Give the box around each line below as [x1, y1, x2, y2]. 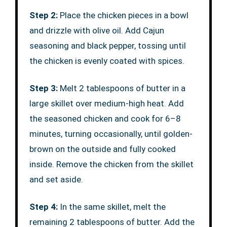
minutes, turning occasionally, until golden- [29, 129, 193, 139]
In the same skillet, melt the [59, 202, 166, 212]
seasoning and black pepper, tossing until [29, 41, 186, 51]
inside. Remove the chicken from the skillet [29, 159, 194, 170]
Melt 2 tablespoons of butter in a [59, 83, 185, 94]
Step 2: [29, 10, 60, 21]
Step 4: [29, 202, 60, 212]
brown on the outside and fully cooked [29, 144, 176, 155]
